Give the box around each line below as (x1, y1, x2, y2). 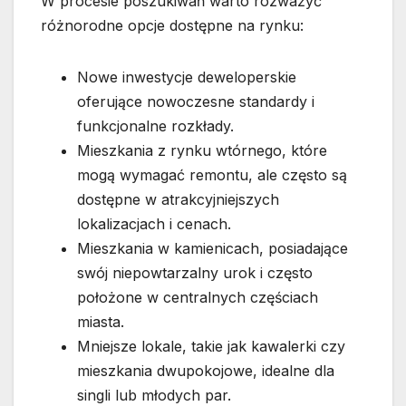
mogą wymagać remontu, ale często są (77, 166, 347, 185)
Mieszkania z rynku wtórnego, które (77, 141, 327, 160)
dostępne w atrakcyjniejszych (77, 190, 279, 209)
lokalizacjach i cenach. (77, 215, 231, 234)
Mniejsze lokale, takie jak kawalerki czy (77, 337, 345, 356)
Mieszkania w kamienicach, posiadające (77, 239, 348, 258)
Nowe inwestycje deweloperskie (77, 68, 296, 87)
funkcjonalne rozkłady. (77, 117, 234, 136)
